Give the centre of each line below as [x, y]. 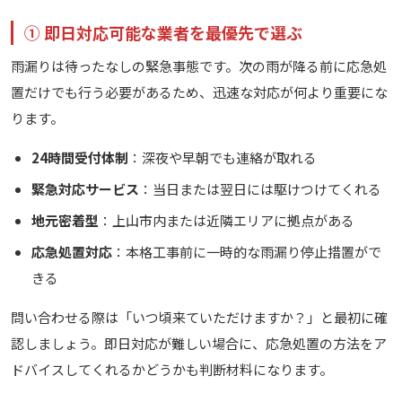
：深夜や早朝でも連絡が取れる [222, 158]
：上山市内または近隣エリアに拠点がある [226, 221]
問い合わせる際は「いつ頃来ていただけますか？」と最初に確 [199, 318]
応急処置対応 [71, 252]
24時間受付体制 [79, 158]
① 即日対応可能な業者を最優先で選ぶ [163, 33]
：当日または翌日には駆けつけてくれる [260, 189]
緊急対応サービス [85, 189]
